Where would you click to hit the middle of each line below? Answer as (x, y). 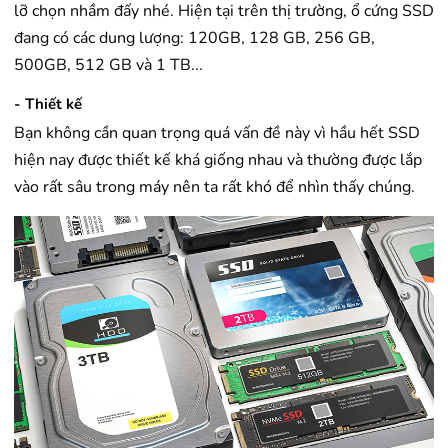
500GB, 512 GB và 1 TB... (108, 65)
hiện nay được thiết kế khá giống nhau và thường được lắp (218, 160)
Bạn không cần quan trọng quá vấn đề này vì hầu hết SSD (217, 133)
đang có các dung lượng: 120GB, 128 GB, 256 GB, (194, 38)
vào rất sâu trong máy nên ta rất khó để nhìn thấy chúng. (214, 187)
